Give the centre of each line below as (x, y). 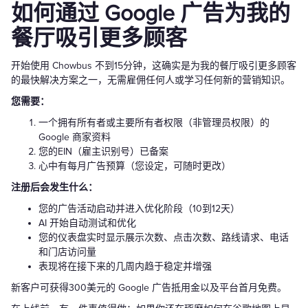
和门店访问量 (67, 252)
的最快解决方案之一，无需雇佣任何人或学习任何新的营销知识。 (151, 80)
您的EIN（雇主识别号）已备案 (103, 151)
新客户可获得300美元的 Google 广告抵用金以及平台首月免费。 (149, 287)
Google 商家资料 (75, 137)
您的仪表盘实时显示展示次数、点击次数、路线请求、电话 (164, 237)
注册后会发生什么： (54, 187)
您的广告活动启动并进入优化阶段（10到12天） (139, 208)
